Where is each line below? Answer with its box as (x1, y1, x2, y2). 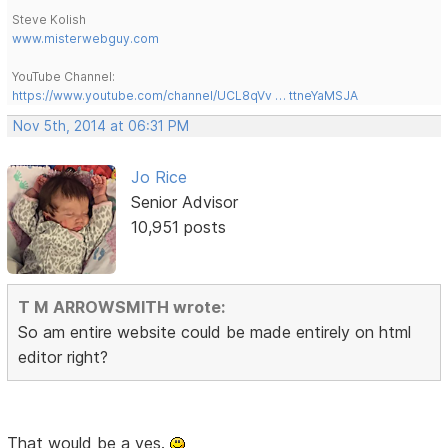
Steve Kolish (12, 12, 87, 28)
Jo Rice (130, 167, 187, 188)
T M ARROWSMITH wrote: (18, 296, 226, 317)
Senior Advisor (130, 192, 238, 213)
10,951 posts (130, 217, 226, 238)
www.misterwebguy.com (12, 31, 160, 47)
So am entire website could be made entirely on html (18, 321, 412, 342)
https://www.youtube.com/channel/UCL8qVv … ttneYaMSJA (12, 88, 359, 104)
